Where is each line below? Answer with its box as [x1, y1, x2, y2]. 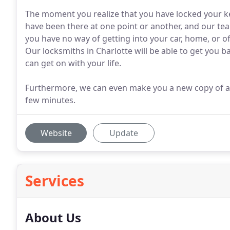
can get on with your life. [25, 57, 121, 69]
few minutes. [25, 94, 75, 106]
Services [25, 171, 84, 190]
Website [40, 127, 72, 139]
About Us [25, 209, 81, 226]
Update [109, 127, 138, 139]
